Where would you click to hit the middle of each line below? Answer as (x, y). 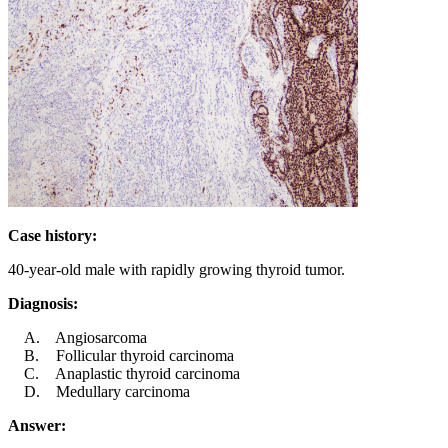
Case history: (52, 236)
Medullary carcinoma (107, 392)
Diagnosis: (43, 304)
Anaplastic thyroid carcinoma (132, 374)
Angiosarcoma (85, 338)
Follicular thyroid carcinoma (129, 356)
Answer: (37, 426)
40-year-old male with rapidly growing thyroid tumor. (176, 270)
